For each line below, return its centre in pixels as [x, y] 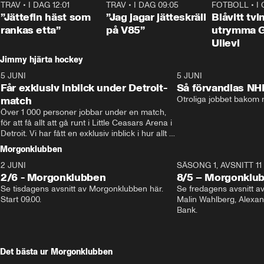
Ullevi [226, 43]
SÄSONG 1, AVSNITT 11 [219, 165]
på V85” [126, 30]
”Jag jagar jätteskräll [156, 17]
